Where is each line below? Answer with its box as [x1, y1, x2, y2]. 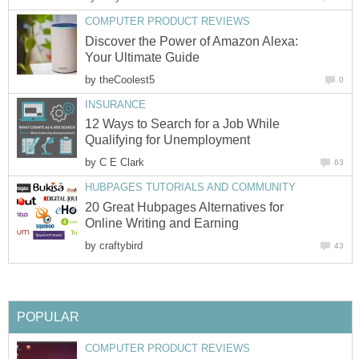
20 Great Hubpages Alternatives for [85, 200, 284, 214]
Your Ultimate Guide [85, 50, 200, 64]
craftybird [99, 239, 143, 252]
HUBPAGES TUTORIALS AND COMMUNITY [85, 181, 296, 194]
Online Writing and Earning [85, 216, 239, 230]
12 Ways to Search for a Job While [85, 117, 280, 131]
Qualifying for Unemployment [85, 133, 250, 147]
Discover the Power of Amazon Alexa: [85, 34, 298, 48]
